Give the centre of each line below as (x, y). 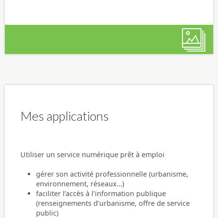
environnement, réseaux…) (80, 183)
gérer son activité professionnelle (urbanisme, (112, 174)
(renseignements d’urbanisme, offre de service (113, 203)
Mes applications (64, 116)
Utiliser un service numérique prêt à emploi (92, 154)
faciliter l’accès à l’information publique (101, 193)
